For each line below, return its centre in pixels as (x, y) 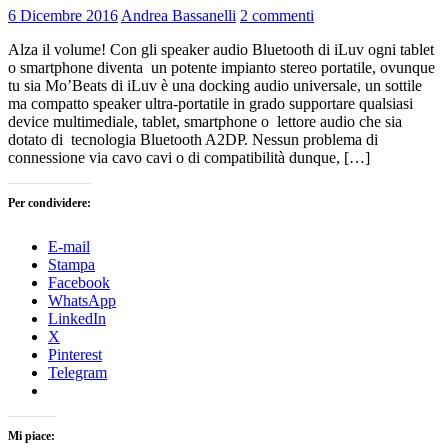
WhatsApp (82, 300)
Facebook (79, 282)
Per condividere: (49, 202)
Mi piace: (31, 435)
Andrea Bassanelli (178, 15)
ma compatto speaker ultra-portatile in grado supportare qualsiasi (210, 103)
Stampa (71, 264)
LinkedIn (77, 318)
